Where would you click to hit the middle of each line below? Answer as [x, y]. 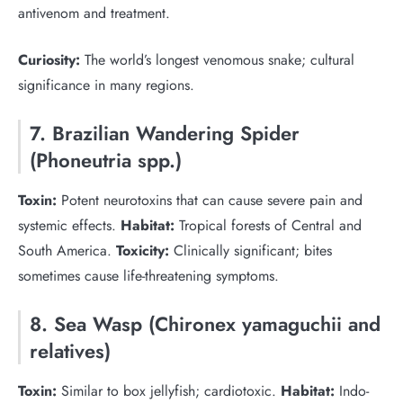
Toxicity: [143, 251]
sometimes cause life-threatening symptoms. [148, 276]
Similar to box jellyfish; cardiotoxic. [169, 391]
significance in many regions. [106, 85]
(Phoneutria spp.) [106, 160]
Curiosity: [49, 60]
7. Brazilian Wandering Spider [165, 133]
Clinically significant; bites [251, 251]
